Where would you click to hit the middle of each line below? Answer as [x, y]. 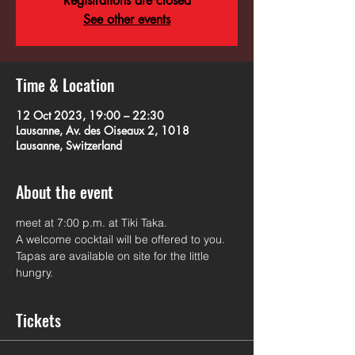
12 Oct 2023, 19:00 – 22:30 [90, 115]
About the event [65, 192]
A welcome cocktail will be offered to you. [122, 239]
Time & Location [65, 85]
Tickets [38, 320]
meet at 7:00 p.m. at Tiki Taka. [92, 223]
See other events [127, 19]
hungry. [34, 273]
